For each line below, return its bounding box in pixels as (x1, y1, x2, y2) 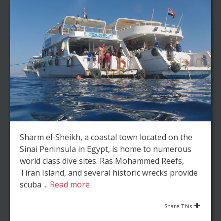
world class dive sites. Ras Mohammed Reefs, (20, 155, 184, 166)
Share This (164, 202, 192, 210)
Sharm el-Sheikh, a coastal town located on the (20, 131, 192, 143)
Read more (50, 179, 90, 190)
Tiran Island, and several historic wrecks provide (20, 167, 198, 178)
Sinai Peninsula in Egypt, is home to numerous (20, 143, 191, 154)
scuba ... (20, 179, 50, 190)
